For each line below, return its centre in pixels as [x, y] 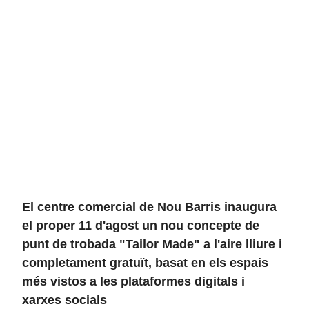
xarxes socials [64, 300]
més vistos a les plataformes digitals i [133, 281]
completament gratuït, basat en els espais [145, 263]
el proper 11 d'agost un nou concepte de [141, 226]
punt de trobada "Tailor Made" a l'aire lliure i [152, 244]
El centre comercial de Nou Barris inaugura [149, 207]
